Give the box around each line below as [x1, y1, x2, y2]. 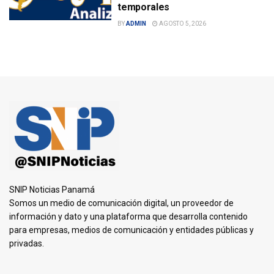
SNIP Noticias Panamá [9, 185, 95, 195]
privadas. [9, 239, 44, 249]
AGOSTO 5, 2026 [158, 20, 207, 28]
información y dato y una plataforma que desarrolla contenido [9, 212, 248, 222]
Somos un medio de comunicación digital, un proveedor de [9, 198, 234, 209]
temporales [117, 1, 169, 13]
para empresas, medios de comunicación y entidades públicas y [9, 225, 254, 235]
